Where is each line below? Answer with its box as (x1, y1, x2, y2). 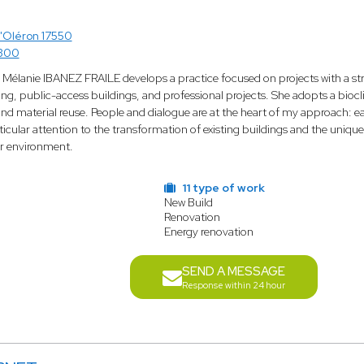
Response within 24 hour (181, 279, 285, 291)
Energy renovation (163, 224, 253, 239)
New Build (163, 195, 213, 210)
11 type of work (179, 180, 265, 195)
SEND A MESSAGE (181, 263, 285, 279)
